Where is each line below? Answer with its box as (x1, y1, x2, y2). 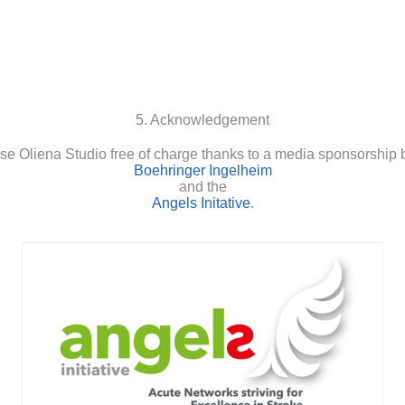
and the (178, 178, 227, 194)
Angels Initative (151, 194, 250, 211)
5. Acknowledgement (136, 111, 269, 127)
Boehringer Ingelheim (133, 162, 272, 178)
